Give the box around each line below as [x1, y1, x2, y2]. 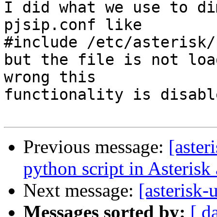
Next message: [23, 180, 139, 201]
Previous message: [23, 136, 169, 157]
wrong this [4, 68, 96, 86]
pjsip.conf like [4, 16, 142, 34]
